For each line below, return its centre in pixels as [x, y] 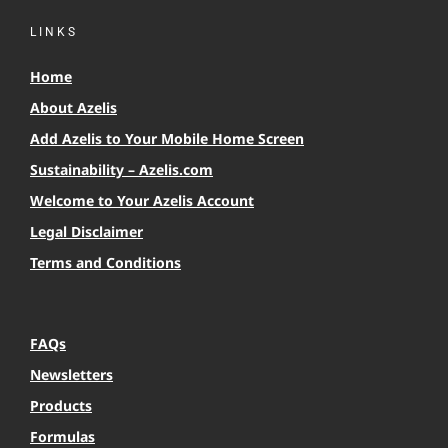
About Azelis [73, 107]
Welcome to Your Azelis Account [142, 200]
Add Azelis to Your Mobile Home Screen [167, 138]
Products [61, 405]
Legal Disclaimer [86, 231]
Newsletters [71, 374]
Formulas [62, 436]
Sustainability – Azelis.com [121, 169]
